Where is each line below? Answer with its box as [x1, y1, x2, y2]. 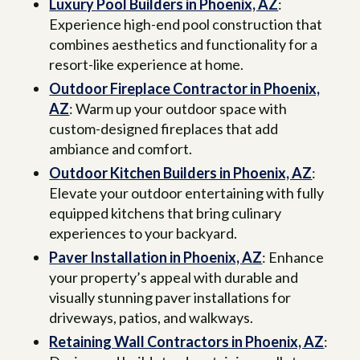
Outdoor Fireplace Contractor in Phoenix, [49, 80, 321, 98]
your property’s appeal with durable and [49, 268, 299, 287]
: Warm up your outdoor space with [69, 100, 288, 118]
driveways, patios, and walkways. [49, 309, 254, 327]
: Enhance [262, 248, 325, 267]
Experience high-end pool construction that [49, 15, 323, 34]
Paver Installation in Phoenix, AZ [49, 248, 263, 267]
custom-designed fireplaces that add [49, 120, 279, 138]
